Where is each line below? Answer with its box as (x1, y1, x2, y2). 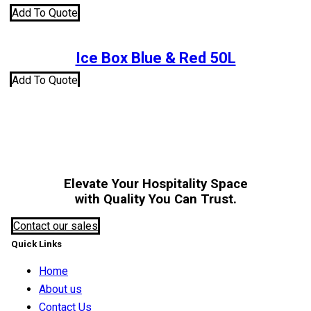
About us (39, 282, 82, 296)
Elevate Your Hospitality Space (63, 176, 248, 192)
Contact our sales (13, 219, 98, 233)
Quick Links (11, 238, 62, 249)
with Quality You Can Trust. (74, 191, 237, 207)
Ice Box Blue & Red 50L (75, 49, 236, 67)
